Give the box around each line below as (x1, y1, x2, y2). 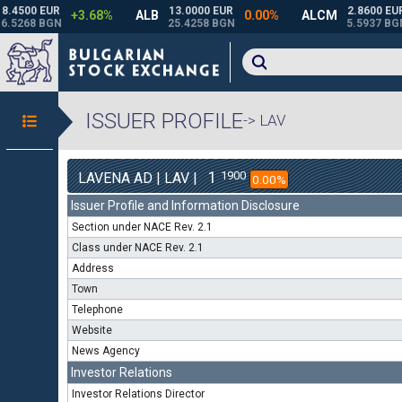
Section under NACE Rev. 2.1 (72, 221, 213, 233)
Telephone (72, 303, 123, 316)
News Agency (72, 345, 140, 357)
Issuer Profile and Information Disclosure (71, 198, 300, 213)
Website (72, 324, 112, 336)
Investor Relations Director (72, 388, 205, 400)
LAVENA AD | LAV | (78, 170, 201, 187)
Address (72, 262, 114, 275)
